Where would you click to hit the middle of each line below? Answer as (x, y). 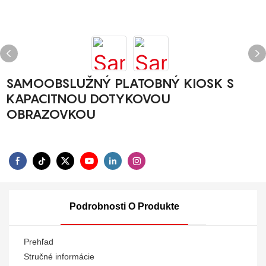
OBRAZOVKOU (51, 114)
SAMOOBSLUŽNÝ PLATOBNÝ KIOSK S (120, 83)
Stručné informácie (59, 256)
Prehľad (39, 241)
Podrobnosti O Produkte (124, 206)
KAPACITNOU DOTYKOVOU (88, 99)
